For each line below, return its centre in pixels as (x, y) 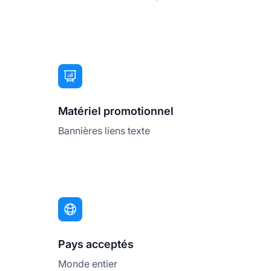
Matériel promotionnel (116, 111)
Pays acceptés (96, 244)
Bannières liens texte (104, 131)
